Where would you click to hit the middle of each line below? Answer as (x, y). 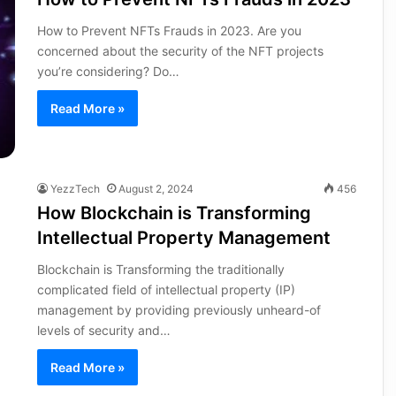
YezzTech (75, 188)
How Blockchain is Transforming (174, 213)
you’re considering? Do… (108, 71)
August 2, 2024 (156, 188)
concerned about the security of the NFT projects (180, 50)
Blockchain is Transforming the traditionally (160, 269)
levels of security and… (103, 330)
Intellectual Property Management (183, 237)
